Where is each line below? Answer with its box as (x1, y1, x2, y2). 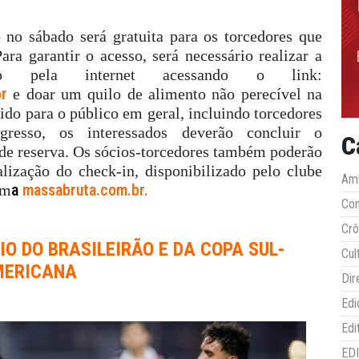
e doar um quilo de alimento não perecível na (13, 84, 323, 103)
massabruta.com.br (22, 179, 144, 200)
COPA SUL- (200, 237, 285, 260)
